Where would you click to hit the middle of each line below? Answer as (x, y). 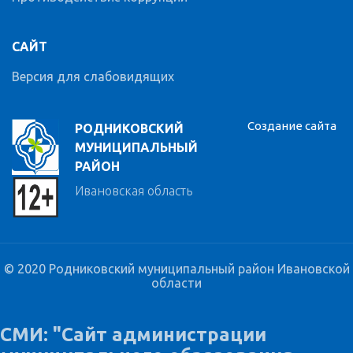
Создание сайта (292, 126)
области (176, 283)
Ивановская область (134, 191)
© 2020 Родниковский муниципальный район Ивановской (176, 269)
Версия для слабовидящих (93, 77)
